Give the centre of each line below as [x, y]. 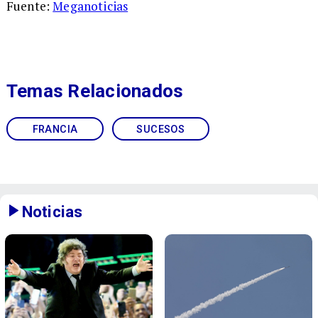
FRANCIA [55, 129]
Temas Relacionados [95, 91]
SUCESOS [161, 129]
